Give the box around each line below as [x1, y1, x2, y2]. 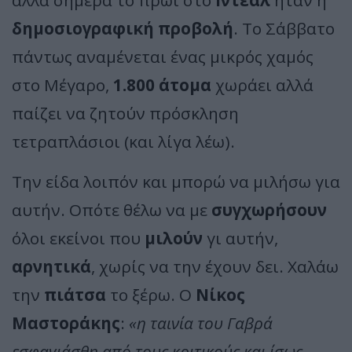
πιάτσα [44, 283, 106, 306]
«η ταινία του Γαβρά [129, 311, 273, 334]
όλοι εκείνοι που [12, 226, 145, 249]
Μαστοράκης [12, 311, 120, 334]
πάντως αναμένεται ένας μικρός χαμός [12, 45, 313, 68]
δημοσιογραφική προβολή [12, 16, 233, 39]
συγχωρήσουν [211, 198, 327, 221]
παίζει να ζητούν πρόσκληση [12, 101, 239, 124]
